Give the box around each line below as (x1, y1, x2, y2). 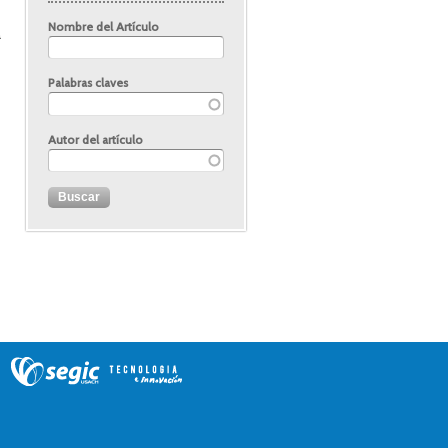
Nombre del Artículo (48, 19, 159, 34)
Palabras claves (48, 75, 128, 91)
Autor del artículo (48, 131, 143, 147)
